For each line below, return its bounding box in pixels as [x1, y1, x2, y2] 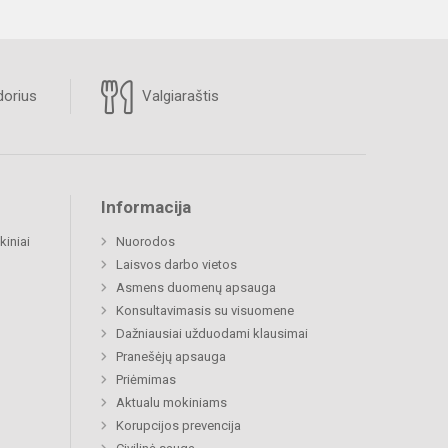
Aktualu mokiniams [116, 394, 227, 410]
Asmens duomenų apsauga [116, 279, 276, 295]
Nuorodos [116, 233, 175, 249]
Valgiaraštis [138, 86, 219, 105]
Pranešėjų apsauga [116, 348, 226, 364]
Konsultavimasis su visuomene [116, 302, 294, 318]
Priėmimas [116, 371, 176, 387]
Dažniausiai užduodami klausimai [116, 325, 308, 341]
